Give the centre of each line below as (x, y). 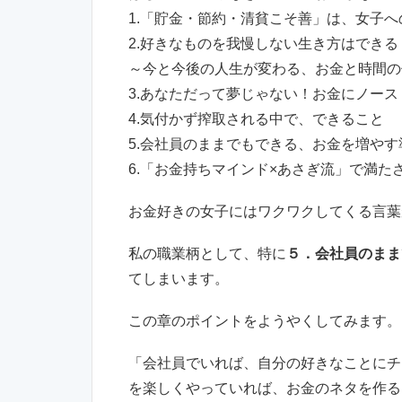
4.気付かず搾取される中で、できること (256, 118)
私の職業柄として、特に (207, 253)
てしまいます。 (179, 278)
